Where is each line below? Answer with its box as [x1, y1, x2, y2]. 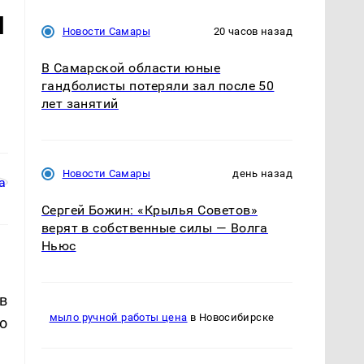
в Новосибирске [187, 311, 275, 324]
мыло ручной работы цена [49, 311, 188, 324]
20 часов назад [213, 24, 292, 37]
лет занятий [41, 95, 119, 111]
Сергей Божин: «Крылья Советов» [41, 201, 258, 218]
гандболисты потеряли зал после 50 [41, 77, 275, 93]
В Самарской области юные [41, 59, 221, 76]
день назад [232, 167, 292, 180]
